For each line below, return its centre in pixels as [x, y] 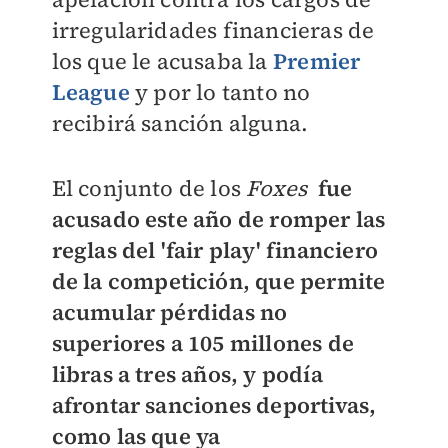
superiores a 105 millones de [203, 343]
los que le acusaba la [162, 61]
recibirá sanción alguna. [180, 123]
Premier [316, 61]
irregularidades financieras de [213, 30]
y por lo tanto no [222, 92]
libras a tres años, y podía [187, 374]
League [90, 92]
